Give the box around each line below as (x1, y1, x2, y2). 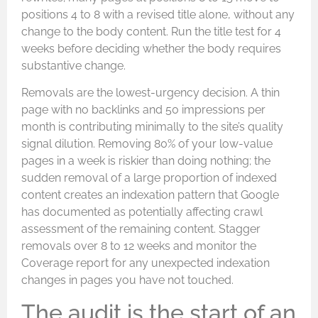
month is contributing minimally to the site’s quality (21, 120, 283, 134)
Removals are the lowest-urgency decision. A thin (21, 86, 280, 100)
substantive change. (21, 58, 126, 72)
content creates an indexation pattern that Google (21, 188, 279, 202)
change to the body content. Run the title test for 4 (21, 24, 281, 38)
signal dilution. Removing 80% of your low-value (21, 137, 273, 151)
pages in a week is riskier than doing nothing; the (21, 154, 270, 168)
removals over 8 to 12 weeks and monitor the (21, 239, 256, 253)
